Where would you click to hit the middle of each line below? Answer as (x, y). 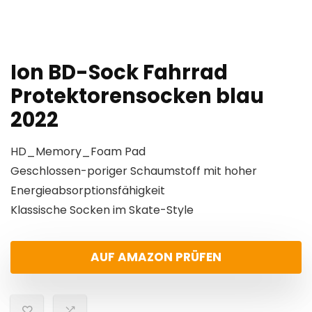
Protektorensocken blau (137, 96)
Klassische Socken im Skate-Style (102, 210)
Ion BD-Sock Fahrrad (119, 73)
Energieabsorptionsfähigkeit (88, 191)
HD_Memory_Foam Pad (78, 152)
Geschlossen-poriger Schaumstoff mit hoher (134, 171)
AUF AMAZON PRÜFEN (156, 257)
